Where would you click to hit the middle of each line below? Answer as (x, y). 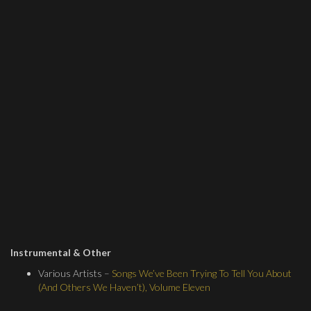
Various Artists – (75, 273)
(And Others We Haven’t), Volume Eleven (124, 287)
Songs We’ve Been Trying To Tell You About (202, 273)
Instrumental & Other (61, 252)
